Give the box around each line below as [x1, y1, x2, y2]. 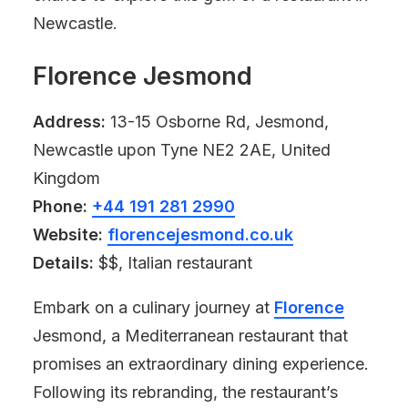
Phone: [33, 197, 87, 216]
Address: [33, 112, 106, 131]
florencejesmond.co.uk [107, 225, 293, 244]
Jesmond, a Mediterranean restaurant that [33, 326, 348, 345]
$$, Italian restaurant [94, 253, 252, 272]
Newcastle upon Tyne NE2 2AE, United [33, 140, 331, 159]
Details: [33, 253, 94, 272]
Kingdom [33, 168, 100, 188]
